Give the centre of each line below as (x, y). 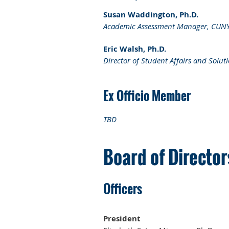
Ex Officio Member (147, 96)
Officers (123, 189)
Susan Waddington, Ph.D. (151, 14)
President (122, 218)
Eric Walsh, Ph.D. (135, 49)
